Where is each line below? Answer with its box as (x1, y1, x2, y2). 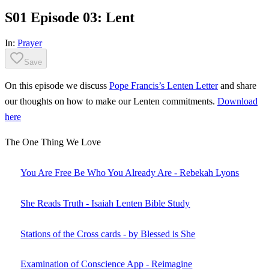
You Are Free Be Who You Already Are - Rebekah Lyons (20, 168, 240, 178)
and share (218, 80, 256, 91)
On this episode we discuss (5, 80, 109, 91)
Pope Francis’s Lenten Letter (109, 80, 218, 91)
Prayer (17, 37, 42, 48)
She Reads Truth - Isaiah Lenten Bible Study (20, 198, 190, 208)
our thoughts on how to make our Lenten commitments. (5, 95, 217, 106)
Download (217, 95, 258, 106)
